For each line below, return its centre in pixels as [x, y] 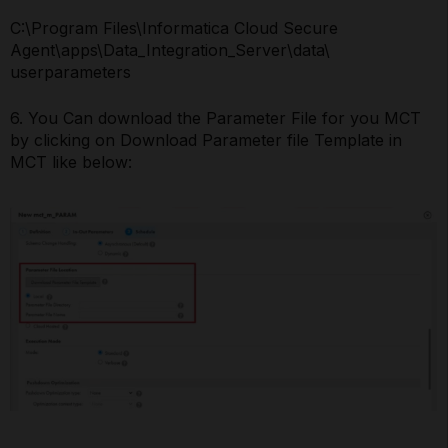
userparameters [70, 72]
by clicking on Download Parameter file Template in [206, 140]
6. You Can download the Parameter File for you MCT [215, 118]
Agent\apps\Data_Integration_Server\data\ [170, 50]
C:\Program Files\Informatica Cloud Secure [174, 28]
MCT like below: [71, 162]
